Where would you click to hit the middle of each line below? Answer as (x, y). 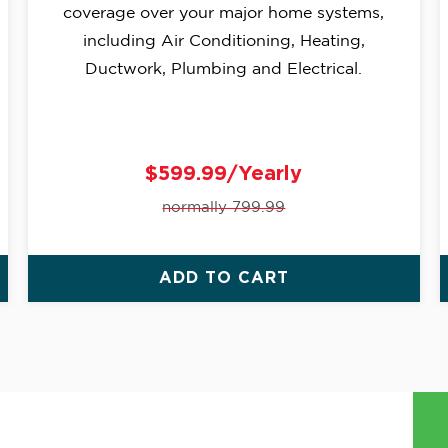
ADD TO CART (223, 278)
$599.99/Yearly (224, 174)
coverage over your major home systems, (224, 14)
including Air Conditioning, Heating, (223, 42)
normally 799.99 (224, 208)
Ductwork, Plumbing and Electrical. (224, 70)
